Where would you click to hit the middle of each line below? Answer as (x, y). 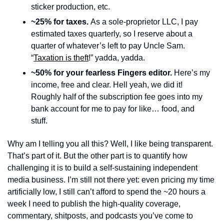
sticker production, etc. (71, 7)
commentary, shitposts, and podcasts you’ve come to (100, 216)
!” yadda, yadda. (117, 58)
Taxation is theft (61, 58)
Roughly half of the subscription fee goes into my (117, 97)
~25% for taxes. (61, 22)
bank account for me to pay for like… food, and (113, 109)
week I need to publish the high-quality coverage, (94, 204)
